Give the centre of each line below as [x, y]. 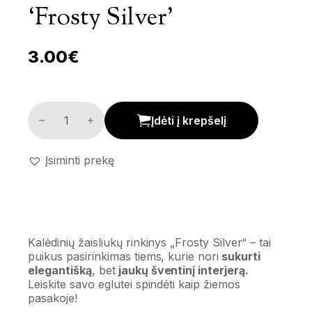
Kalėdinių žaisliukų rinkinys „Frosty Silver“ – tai [149, 242]
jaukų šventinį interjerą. [182, 270]
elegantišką [60, 270]
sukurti [240, 256]
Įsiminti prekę [79, 160]
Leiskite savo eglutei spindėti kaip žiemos [134, 284]
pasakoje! [53, 298]
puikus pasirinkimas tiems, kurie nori [124, 256]
